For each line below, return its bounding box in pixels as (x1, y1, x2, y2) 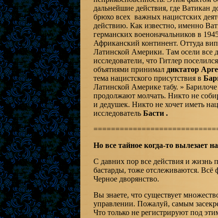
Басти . (143, 109, 168, 117)
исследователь (93, 109, 143, 117)
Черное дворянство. (93, 175, 159, 183)
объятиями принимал (93, 65, 166, 73)
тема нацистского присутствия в (93, 74, 203, 82)
